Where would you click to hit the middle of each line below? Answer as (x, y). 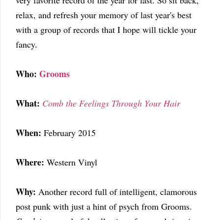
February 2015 (69, 133)
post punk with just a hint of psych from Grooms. (104, 206)
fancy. (27, 44)
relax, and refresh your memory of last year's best (104, 15)
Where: (30, 162)
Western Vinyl (71, 162)
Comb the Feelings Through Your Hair (111, 103)
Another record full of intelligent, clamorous (118, 192)
